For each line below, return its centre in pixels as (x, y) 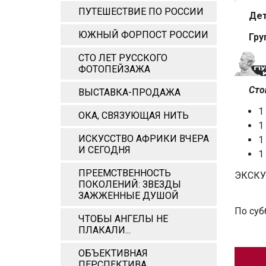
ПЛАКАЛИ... (104, 230)
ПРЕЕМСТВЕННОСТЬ (125, 173)
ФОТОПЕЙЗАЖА (114, 69)
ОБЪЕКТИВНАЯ (113, 253)
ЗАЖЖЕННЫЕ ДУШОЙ (129, 196)
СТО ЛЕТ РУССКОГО (123, 58)
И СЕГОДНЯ (104, 150)
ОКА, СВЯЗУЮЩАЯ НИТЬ (134, 115)
